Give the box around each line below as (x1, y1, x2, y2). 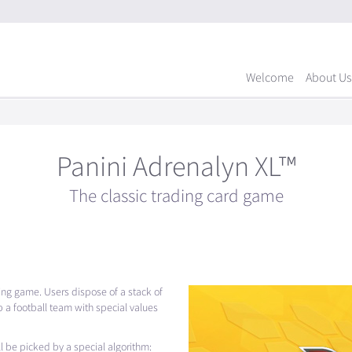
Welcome (246, 70, 294, 86)
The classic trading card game (68, 184, 284, 207)
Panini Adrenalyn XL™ (56, 149, 296, 185)
